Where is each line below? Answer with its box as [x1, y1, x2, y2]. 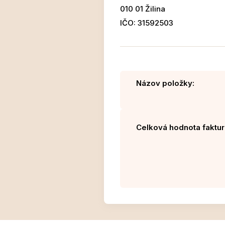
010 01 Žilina [120, 4, 165, 14]
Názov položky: [136, 78, 194, 88]
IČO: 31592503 [120, 18, 173, 28]
